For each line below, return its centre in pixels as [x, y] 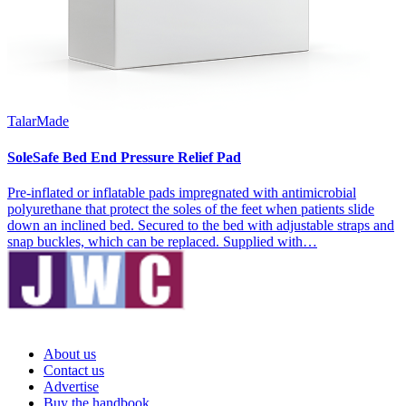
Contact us [74, 370]
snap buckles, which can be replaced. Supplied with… [162, 241]
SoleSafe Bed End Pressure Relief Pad [124, 157]
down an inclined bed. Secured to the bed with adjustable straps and [201, 225]
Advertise [71, 386]
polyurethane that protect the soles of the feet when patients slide [191, 208]
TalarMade [38, 121]
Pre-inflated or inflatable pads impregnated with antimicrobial [182, 192]
